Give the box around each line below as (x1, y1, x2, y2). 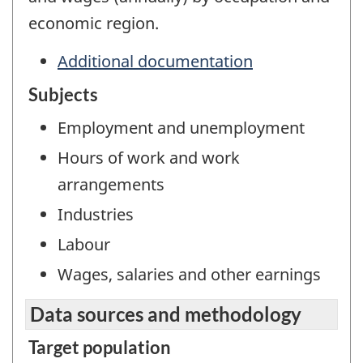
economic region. (28, 12, 159, 35)
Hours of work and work (58, 147, 240, 169)
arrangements (58, 173, 164, 196)
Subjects (28, 83, 98, 106)
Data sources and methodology (30, 301, 301, 326)
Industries (58, 203, 134, 226)
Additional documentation (58, 49, 253, 72)
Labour (58, 233, 110, 256)
